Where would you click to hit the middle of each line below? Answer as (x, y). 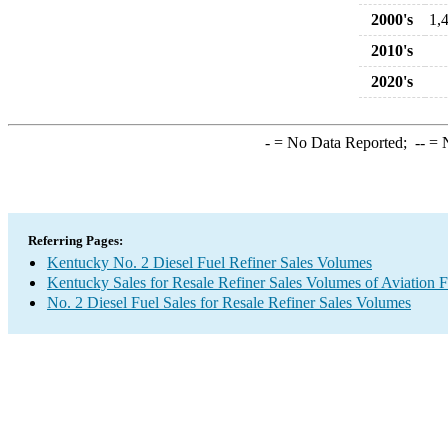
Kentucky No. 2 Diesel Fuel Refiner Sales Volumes (209, 262)
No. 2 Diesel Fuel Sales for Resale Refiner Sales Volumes (229, 302)
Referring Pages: (75, 240)
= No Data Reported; (342, 142)
